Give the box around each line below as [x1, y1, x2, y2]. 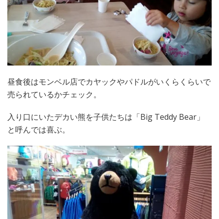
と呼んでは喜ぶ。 [7, 124, 70, 135]
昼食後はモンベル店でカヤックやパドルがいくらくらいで [7, 76, 211, 88]
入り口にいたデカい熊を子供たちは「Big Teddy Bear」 [7, 111, 204, 123]
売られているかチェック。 [7, 89, 101, 100]
